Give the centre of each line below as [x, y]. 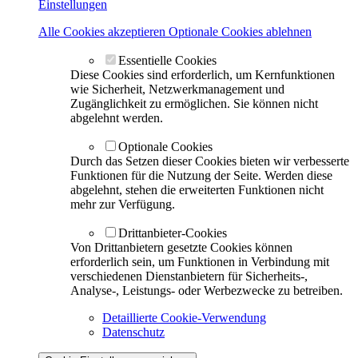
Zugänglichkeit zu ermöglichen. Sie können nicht [194, 103]
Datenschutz [133, 332]
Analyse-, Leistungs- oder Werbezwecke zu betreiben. [207, 290]
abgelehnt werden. [117, 117]
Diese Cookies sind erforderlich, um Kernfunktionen [203, 74]
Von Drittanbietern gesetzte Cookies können [181, 247]
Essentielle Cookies [167, 60]
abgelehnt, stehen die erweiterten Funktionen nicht [197, 189]
